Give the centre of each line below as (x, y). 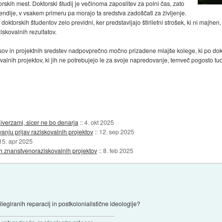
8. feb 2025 (118, 150)
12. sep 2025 (116, 131)
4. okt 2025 (99, 122)
